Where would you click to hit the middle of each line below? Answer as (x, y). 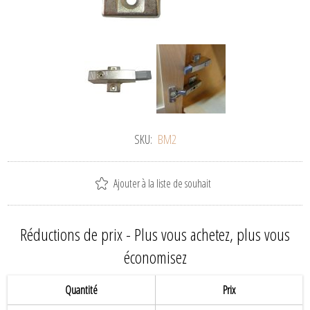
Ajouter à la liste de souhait (162, 184)
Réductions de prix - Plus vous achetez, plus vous (155, 235)
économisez (155, 257)
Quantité (82, 290)
